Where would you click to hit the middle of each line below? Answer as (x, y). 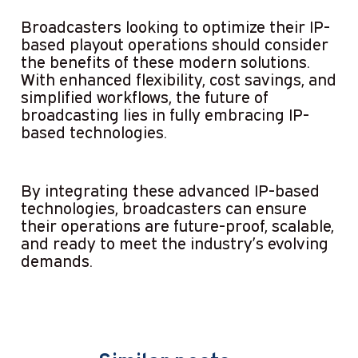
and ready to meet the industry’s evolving (174, 243)
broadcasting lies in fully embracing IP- (165, 114)
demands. (56, 260)
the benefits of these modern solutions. (165, 61)
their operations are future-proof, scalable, (177, 225)
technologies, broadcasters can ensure (163, 207)
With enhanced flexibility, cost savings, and (178, 79)
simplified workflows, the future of (144, 96)
